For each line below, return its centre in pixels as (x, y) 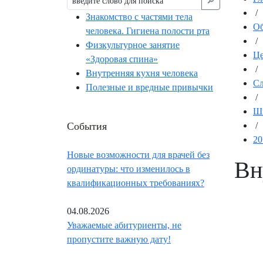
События (87, 126)
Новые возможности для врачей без (138, 155)
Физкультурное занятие (133, 45)
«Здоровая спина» (122, 59)
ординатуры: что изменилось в (129, 169)
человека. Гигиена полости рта (148, 31)
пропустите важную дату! (119, 240)
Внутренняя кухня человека (142, 73)
